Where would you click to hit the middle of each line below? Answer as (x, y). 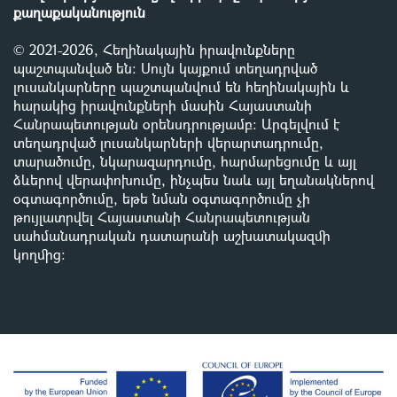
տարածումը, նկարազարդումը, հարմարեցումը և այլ (185, 160)
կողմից (37, 253)
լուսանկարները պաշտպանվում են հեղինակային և (181, 86)
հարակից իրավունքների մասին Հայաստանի (163, 105)
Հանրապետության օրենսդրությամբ (133, 123)
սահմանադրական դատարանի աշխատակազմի (172, 235)
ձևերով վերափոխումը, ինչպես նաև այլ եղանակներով (194, 179)
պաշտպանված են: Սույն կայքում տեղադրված (165, 67)
